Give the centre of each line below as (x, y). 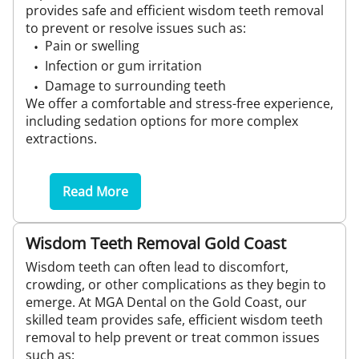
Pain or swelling (92, 46)
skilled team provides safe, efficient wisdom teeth (174, 320)
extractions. (61, 139)
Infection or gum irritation (123, 66)
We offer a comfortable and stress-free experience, (179, 103)
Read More (95, 192)
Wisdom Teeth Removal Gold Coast (156, 243)
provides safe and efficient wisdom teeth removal (175, 10)
